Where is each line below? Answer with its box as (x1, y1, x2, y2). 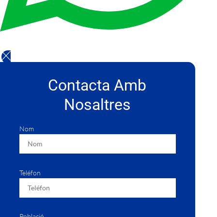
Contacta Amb (48, 76, 147, 94)
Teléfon (19, 168, 41, 177)
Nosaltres (63, 95, 131, 114)
